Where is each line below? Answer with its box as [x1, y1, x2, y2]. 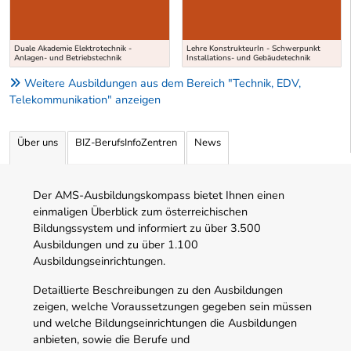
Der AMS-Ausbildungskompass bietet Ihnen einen [33, 187, 284, 204]
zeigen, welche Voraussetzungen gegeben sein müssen [33, 299, 312, 315]
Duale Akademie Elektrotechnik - [14, 43, 132, 55]
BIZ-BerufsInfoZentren [75, 136, 177, 150]
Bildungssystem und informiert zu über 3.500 [33, 220, 261, 237]
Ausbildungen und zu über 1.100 [33, 237, 198, 253]
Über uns [17, 136, 58, 150]
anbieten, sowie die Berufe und [33, 331, 190, 348]
